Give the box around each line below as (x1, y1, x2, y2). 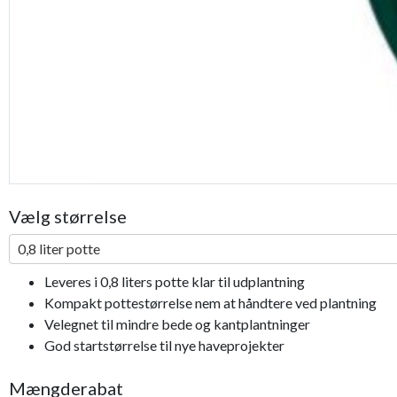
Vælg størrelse (9, 206, 127, 228)
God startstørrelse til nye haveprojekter (44, 337, 284, 354)
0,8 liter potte (18, 240, 100, 258)
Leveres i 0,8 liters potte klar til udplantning (44, 273, 305, 291)
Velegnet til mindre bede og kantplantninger (44, 315, 310, 333)
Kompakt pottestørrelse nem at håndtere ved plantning (44, 294, 377, 312)
